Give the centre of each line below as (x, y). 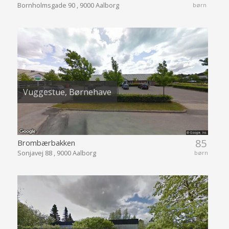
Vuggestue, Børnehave (67, 92)
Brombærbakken (46, 142)
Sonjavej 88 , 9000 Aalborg (56, 153)
